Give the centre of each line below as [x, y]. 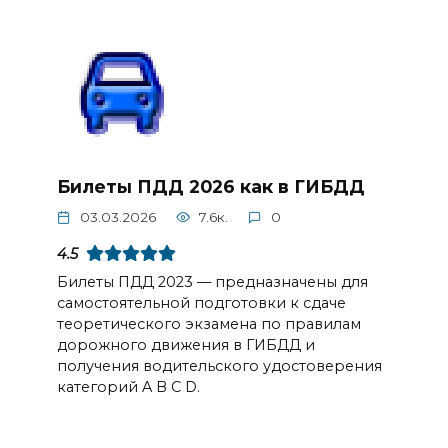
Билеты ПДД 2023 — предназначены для [212, 282]
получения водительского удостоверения [219, 366]
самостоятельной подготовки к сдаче [201, 303]
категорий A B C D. [128, 387]
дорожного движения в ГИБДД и [185, 345]
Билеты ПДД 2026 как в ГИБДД [210, 186]
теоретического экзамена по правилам [208, 324]
